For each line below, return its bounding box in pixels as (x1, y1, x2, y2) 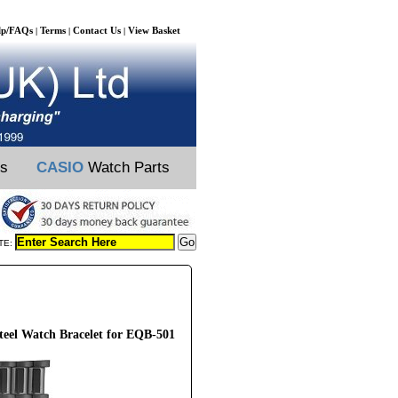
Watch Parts (84, 159, 170, 176)
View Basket (128, 25, 180, 36)
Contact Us (73, 25, 121, 36)
